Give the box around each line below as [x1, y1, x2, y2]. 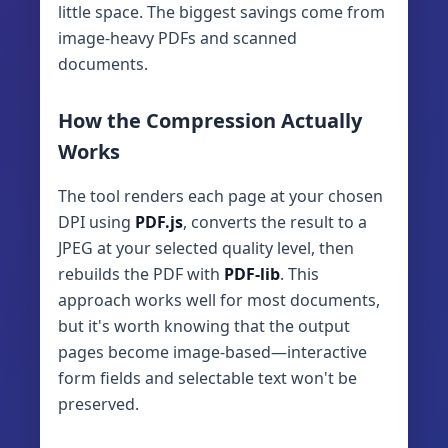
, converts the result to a [183, 211, 367, 234]
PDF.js [135, 211, 183, 234]
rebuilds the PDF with [58, 263, 224, 286]
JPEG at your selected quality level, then [58, 237, 354, 260]
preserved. [58, 393, 139, 416]
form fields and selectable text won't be [58, 367, 357, 390]
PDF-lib [224, 263, 280, 286]
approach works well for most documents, [58, 289, 380, 312]
